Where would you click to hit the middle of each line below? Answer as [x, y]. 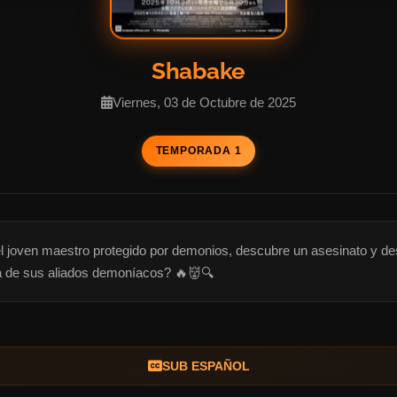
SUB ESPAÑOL [206, 366]
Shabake [198, 70]
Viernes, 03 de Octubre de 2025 [204, 102]
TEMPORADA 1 [198, 150]
